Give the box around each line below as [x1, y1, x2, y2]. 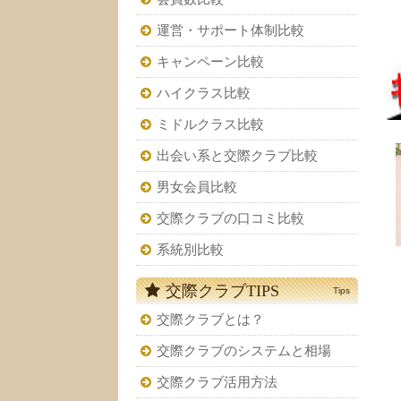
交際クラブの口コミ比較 [157, 211, 304, 226]
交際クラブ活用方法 [157, 375, 277, 390]
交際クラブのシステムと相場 [157, 344, 331, 359]
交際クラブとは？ [157, 312, 264, 328]
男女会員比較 [157, 180, 237, 195]
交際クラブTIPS [166, 282, 279, 301]
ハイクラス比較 [157, 86, 251, 101]
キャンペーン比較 [157, 55, 264, 70]
